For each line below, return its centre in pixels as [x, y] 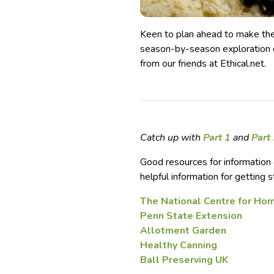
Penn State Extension [191, 216]
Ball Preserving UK [184, 260]
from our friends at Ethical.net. [203, 63]
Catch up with [172, 137]
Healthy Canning [180, 245]
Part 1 [217, 137]
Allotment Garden [183, 230]
